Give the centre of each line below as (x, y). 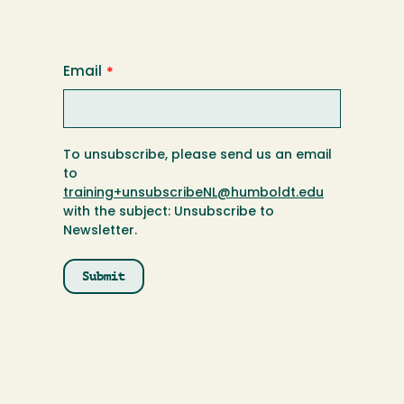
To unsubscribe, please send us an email (197, 156)
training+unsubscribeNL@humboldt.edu (193, 194)
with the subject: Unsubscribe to (169, 213)
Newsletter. (100, 232)
